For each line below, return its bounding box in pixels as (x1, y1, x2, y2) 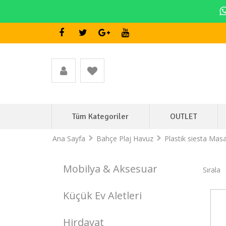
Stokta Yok (160, 201, 189, 208)
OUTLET (169, 111, 197, 122)
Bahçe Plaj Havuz (96, 134, 153, 143)
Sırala (203, 164, 220, 175)
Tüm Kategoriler (72, 111, 129, 122)
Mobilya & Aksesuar (63, 162, 157, 176)
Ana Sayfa (52, 134, 85, 143)
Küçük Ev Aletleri (63, 189, 142, 202)
